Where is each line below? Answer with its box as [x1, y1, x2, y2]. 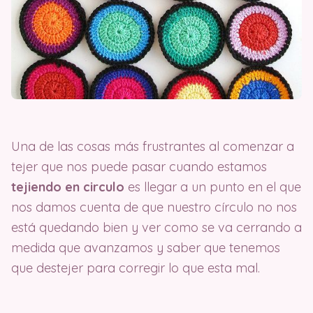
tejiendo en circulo [11, 178, 124, 195]
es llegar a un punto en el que [124, 178, 301, 195]
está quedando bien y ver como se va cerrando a [11, 219, 302, 235]
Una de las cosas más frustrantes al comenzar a [11, 138, 294, 154]
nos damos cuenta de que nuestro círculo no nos [11, 198, 297, 215]
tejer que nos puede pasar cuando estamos [11, 158, 267, 175]
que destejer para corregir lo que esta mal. [11, 259, 263, 276]
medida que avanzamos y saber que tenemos [11, 239, 280, 256]
